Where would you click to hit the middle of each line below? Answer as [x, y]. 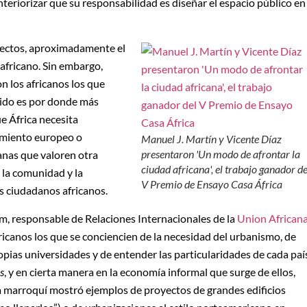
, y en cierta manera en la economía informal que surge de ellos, [150, 271]
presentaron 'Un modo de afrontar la [221, 154]
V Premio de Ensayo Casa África [212, 184]
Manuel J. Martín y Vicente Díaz [212, 139]
